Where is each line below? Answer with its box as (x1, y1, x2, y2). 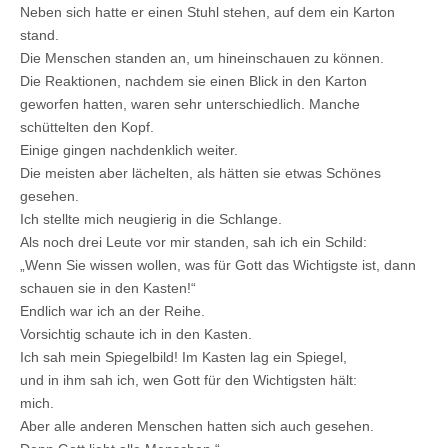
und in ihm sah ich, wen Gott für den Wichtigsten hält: (20, 371, 357, 388)
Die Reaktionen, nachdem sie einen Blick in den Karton (20, 72, 367, 89)
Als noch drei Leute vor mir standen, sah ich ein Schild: (20, 233, 367, 250)
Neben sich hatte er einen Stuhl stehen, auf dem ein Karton (20, 3, 395, 20)
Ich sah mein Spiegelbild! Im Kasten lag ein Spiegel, (20, 348, 347, 365)
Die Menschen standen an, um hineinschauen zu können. (20, 49, 384, 66)
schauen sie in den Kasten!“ (20, 279, 196, 296)
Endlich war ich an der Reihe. (20, 302, 205, 319)
